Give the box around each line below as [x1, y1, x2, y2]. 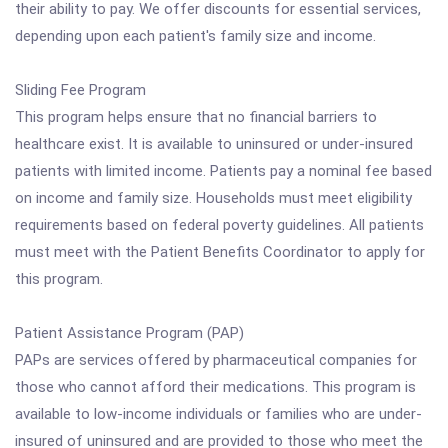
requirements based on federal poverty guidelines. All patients [15, 216, 424, 234]
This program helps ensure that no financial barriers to [15, 108, 377, 126]
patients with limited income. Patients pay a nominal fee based [15, 162, 432, 180]
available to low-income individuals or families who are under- [15, 405, 422, 423]
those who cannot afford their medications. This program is [15, 378, 416, 396]
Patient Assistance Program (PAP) [15, 324, 244, 342]
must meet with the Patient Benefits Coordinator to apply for [15, 243, 425, 261]
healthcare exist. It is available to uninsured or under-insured [15, 135, 413, 153]
